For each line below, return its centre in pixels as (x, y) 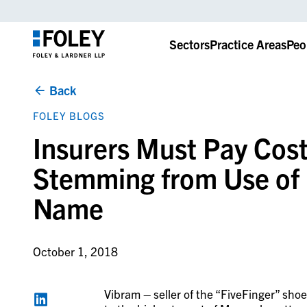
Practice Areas (248, 44)
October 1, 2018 (75, 251)
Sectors (189, 44)
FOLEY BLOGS (69, 115)
